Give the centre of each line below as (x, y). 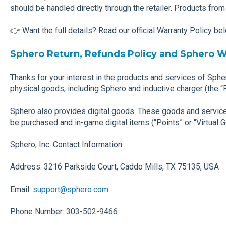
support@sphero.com (70, 189)
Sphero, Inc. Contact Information (66, 145)
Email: (21, 189)
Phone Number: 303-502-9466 (64, 212)
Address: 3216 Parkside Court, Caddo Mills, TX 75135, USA (114, 167)
